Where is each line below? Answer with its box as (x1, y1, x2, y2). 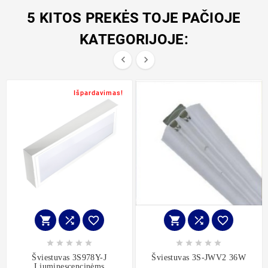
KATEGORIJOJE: (80, 31, 188, 48)
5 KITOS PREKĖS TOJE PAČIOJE (27, 10, 241, 27)
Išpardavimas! (74, 89, 123, 98)
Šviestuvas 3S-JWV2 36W (151, 252, 246, 262)
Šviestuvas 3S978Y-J (32, 252, 107, 262)
